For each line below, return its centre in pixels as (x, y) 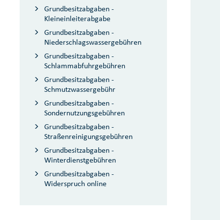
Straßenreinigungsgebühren (88, 136)
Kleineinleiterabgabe (77, 18)
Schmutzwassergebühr (80, 89)
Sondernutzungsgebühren (84, 113)
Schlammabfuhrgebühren (85, 66)
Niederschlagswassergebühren (93, 42)
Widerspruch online (75, 183)
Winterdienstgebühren (80, 160)
